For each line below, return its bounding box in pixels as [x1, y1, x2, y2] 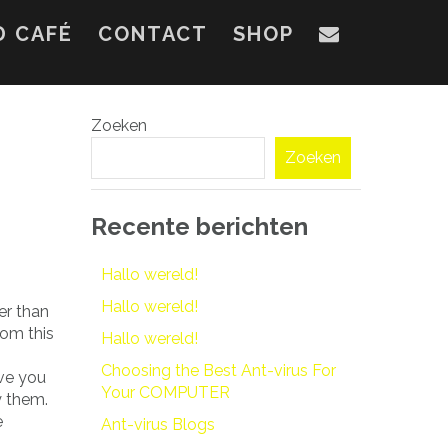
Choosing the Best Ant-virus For [101, 360, 336, 380]
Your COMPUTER [101, 382, 230, 402]
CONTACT [98, 22, 208, 46]
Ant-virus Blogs [101, 414, 215, 434]
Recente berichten [91, 212, 308, 241]
